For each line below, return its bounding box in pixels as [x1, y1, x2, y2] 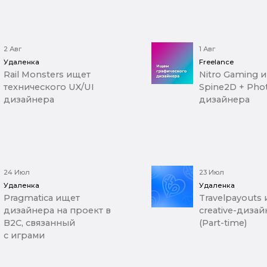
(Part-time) [198, 218, 247, 229]
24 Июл [4, 168, 30, 177]
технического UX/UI [4, 82, 95, 93]
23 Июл [198, 168, 224, 177]
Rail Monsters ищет [4, 69, 91, 80]
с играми [4, 230, 45, 241]
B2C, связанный [4, 218, 76, 229]
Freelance [198, 58, 234, 67]
